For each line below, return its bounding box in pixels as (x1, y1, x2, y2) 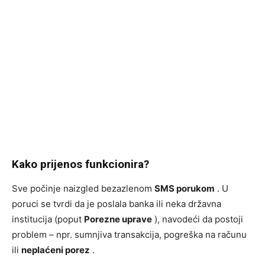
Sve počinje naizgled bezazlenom (12, 182, 154, 194)
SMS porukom (154, 182, 215, 194)
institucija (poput (12, 213, 84, 225)
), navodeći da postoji (152, 213, 243, 225)
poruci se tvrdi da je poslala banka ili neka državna (12, 198, 221, 209)
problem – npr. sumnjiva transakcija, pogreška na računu (12, 228, 247, 240)
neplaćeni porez (21, 244, 90, 256)
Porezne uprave (84, 213, 152, 225)
